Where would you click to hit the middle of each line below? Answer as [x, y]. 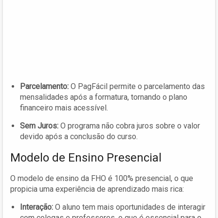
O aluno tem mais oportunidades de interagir [129, 207]
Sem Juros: [39, 126]
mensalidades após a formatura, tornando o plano [104, 97]
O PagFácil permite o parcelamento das [137, 87]
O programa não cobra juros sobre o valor [129, 126]
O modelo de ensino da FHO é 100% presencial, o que [102, 179]
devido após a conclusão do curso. [79, 137]
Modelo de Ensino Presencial [86, 158]
